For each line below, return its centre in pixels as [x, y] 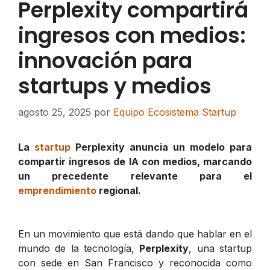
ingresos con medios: [132, 35]
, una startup [221, 248]
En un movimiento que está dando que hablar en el [135, 234]
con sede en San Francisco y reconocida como [135, 262]
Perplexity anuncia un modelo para [161, 147]
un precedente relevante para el [135, 176]
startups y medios [115, 86]
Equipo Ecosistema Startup [175, 112]
